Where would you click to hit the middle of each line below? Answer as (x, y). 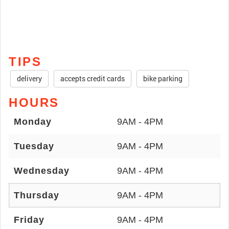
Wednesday (42, 171)
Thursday (37, 195)
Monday (33, 122)
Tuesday (34, 146)
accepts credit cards (93, 78)
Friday (29, 220)
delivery (29, 78)
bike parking (163, 78)
